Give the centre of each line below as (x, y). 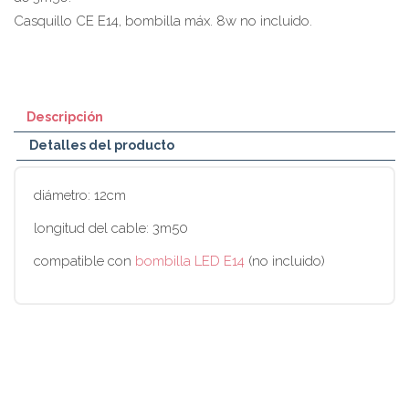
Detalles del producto (102, 145)
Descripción (65, 116)
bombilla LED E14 (190, 261)
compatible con (84, 261)
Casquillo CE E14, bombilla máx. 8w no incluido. (163, 21)
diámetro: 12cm (80, 195)
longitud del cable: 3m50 (111, 228)
